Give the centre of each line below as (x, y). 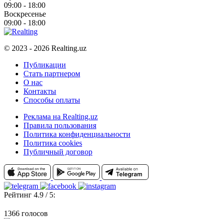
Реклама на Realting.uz (61, 116)
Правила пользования (60, 125)
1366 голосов (26, 213)
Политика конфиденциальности (77, 134)
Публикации (45, 65)
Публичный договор (58, 152)
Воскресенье (25, 14)
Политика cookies (53, 143)
